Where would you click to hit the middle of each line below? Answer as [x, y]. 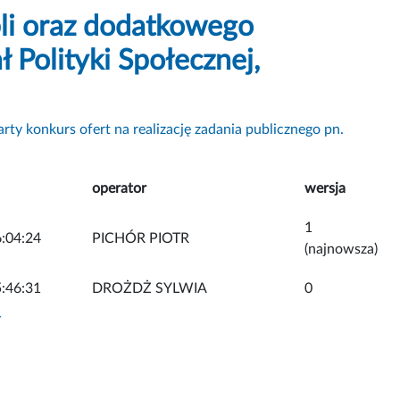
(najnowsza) [341, 249]
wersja [325, 188]
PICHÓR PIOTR [141, 238]
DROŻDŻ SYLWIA [150, 288]
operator [119, 188]
